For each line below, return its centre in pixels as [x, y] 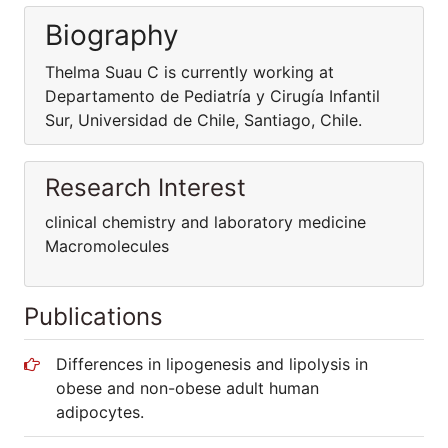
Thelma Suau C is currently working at [189, 72]
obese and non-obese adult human [187, 388]
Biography [112, 35]
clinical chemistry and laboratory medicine [205, 222]
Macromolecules [107, 246]
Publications [93, 316]
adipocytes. [100, 412]
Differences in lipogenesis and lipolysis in [212, 364]
